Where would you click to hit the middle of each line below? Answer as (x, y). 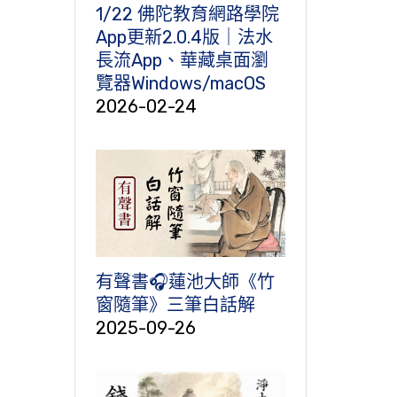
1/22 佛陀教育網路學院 (187, 15)
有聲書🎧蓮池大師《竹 (185, 281)
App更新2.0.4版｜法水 (184, 38)
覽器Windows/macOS (180, 84)
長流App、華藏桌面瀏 (182, 61)
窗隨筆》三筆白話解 (175, 304)
